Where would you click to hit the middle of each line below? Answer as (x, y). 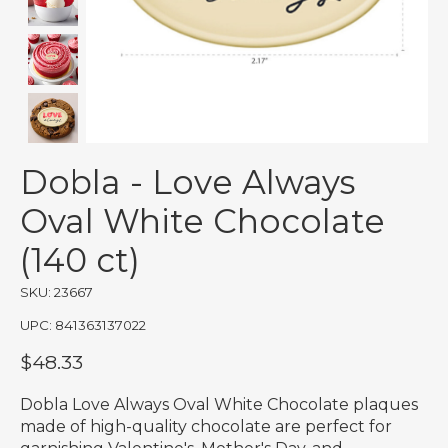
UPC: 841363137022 (83, 324)
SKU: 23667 (56, 292)
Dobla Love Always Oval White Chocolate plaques (219, 404)
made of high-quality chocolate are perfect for (206, 426)
